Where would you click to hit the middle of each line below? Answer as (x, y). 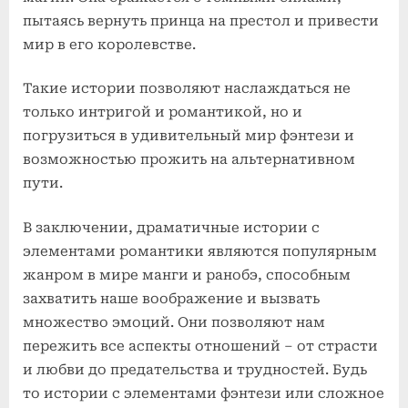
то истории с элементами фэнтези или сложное (204, 393)
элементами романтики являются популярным (200, 251)
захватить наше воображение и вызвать (171, 298)
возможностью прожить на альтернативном (189, 159)
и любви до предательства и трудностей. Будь (195, 369)
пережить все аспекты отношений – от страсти (200, 346)
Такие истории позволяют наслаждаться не (187, 88)
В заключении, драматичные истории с (171, 227)
